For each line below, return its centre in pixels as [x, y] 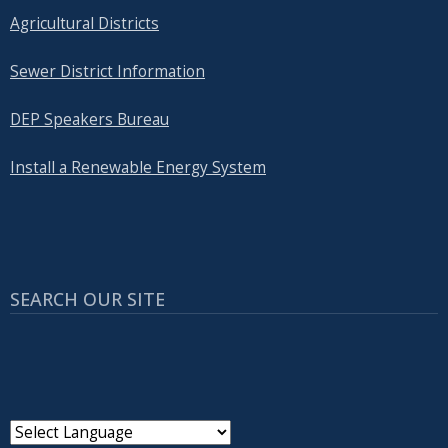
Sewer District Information [107, 72]
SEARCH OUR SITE [87, 299]
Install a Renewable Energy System [138, 168]
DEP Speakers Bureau [89, 120]
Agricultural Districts [84, 24]
